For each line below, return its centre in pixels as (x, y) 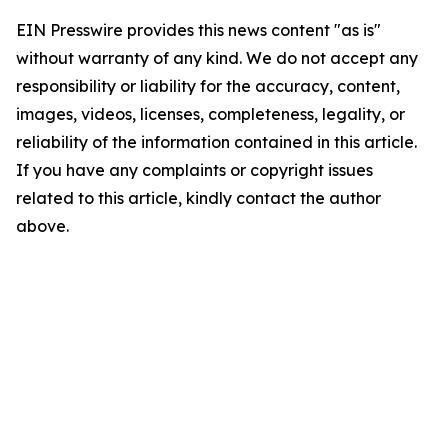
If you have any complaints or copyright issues (194, 170)
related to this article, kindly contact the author (198, 198)
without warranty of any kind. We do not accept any (217, 58)
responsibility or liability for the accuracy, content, (208, 86)
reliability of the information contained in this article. (216, 142)
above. (42, 226)
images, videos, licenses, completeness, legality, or (210, 114)
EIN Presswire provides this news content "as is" (198, 30)
